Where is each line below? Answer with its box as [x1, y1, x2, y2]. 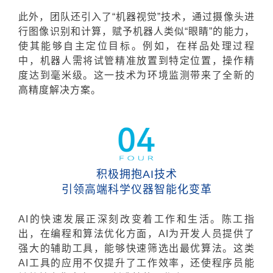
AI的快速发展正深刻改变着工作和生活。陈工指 [18, 214, 255, 225]
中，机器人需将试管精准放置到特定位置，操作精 [18, 55, 255, 66]
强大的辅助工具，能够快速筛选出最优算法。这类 [18, 243, 255, 254]
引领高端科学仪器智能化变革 [61, 183, 212, 196]
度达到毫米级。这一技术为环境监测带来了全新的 [18, 70, 255, 81]
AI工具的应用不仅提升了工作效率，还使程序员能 [18, 258, 255, 269]
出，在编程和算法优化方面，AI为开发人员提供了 [18, 229, 255, 239]
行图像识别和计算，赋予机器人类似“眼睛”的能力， [18, 26, 255, 37]
